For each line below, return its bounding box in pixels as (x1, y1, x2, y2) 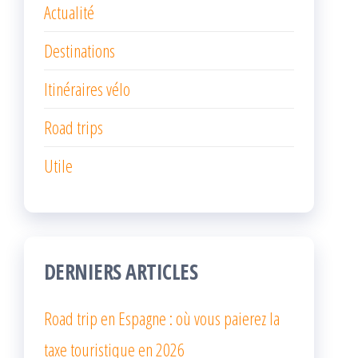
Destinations (44, 38, 115, 62)
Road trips (44, 114, 103, 139)
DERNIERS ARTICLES (44, 257, 198, 286)
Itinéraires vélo (44, 76, 130, 101)
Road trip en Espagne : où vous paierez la (44, 305, 280, 330)
